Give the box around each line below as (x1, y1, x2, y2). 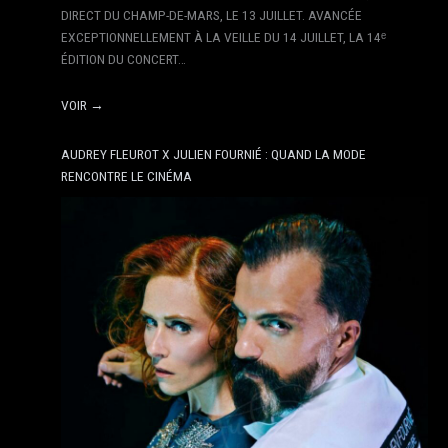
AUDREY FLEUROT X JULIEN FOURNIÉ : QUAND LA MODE (61, 145, 367, 162)
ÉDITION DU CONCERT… (61, 50, 187, 67)
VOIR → (61, 96, 105, 113)
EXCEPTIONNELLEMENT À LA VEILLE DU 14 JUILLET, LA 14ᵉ (61, 28, 387, 45)
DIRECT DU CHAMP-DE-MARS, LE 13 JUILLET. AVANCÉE (61, 6, 363, 23)
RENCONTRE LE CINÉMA (61, 167, 193, 184)
